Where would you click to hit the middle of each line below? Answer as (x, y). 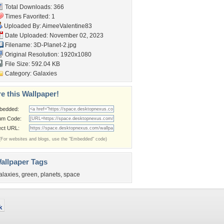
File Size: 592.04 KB (32, 64)
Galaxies (45, 73)
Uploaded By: (22, 26)
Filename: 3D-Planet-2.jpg (40, 45)
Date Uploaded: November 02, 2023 (53, 35)
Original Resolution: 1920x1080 (47, 54)
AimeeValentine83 (67, 26)
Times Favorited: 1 (29, 16)
